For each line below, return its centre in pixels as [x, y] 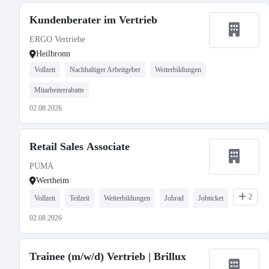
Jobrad [174, 198]
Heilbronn [53, 54]
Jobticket [211, 198]
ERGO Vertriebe [57, 39]
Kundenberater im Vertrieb [93, 20]
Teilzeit [80, 198]
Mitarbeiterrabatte [59, 90]
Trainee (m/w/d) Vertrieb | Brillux [108, 256]
